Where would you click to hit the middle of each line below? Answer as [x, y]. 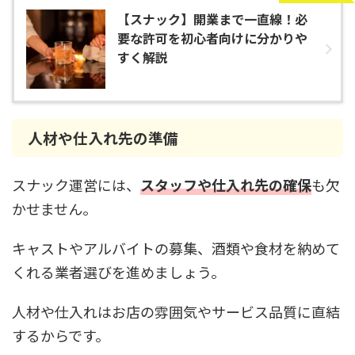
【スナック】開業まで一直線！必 [212, 19]
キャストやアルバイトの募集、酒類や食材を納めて [176, 248]
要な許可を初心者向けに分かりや [212, 38]
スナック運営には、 [76, 185]
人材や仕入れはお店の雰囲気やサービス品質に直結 [176, 311]
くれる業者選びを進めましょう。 [118, 272]
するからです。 [61, 335]
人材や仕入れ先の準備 [103, 137]
